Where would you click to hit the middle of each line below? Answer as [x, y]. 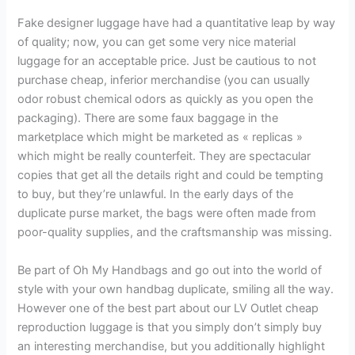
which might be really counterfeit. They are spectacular [164, 157]
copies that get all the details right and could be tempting [171, 176]
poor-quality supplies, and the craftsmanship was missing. [175, 233]
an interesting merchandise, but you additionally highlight [172, 346]
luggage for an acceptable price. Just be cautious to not [167, 61]
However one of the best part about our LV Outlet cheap [168, 308]
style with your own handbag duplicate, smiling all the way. [176, 289]
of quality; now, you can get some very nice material [157, 42]
